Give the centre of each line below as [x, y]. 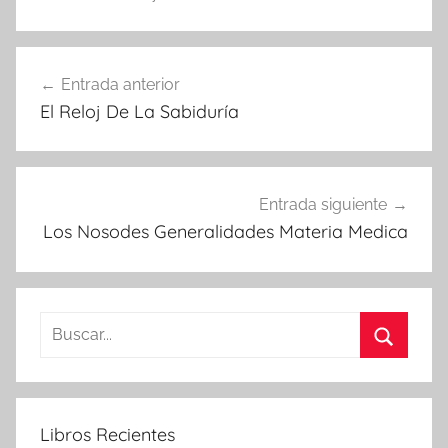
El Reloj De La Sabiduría [139, 111]
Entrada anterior [120, 84]
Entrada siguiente [323, 205]
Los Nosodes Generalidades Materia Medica [225, 232]
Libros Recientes [107, 434]
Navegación [89, 63]
